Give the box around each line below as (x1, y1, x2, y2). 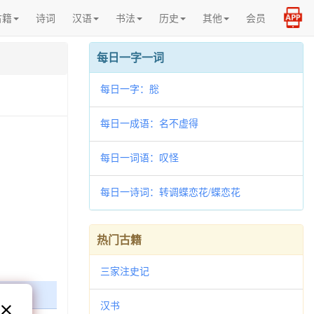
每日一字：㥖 (100, 81, 159, 95)
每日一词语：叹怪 (100, 150, 179, 164)
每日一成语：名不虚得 (100, 116, 198, 130)
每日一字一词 (97, 49, 164, 65)
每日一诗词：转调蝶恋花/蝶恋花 (100, 184, 240, 198)
